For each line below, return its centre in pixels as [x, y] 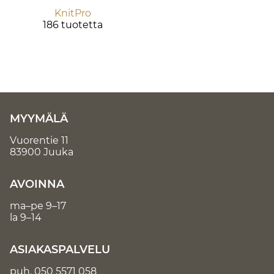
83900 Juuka [42, 152]
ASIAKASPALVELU [60, 250]
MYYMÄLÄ [39, 119]
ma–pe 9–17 [38, 206]
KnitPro [72, 13]
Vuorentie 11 [39, 141]
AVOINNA [37, 184]
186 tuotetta [72, 25]
